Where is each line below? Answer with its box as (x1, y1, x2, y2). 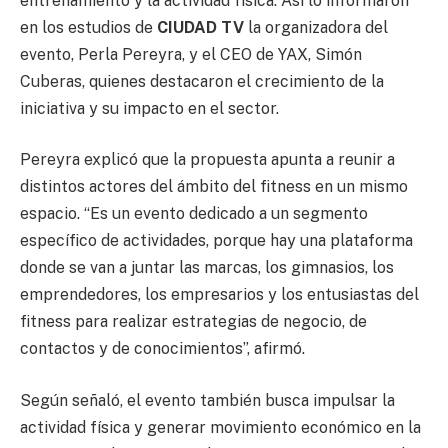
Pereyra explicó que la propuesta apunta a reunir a (20, 150, 395, 170)
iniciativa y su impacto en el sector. (20, 98, 279, 118)
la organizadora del (248, 17, 388, 37)
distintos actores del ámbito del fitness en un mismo (20, 177, 408, 197)
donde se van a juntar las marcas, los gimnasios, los (20, 258, 394, 278)
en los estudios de (20, 17, 157, 37)
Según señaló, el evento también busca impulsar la (20, 390, 395, 410)
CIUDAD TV (157, 17, 248, 37)
